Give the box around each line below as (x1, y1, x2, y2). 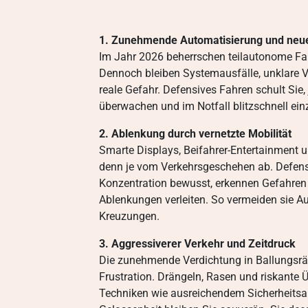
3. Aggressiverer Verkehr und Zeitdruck (99, 237, 296, 250)
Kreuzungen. (99, 210, 159, 223)
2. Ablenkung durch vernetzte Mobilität (99, 127, 291, 140)
